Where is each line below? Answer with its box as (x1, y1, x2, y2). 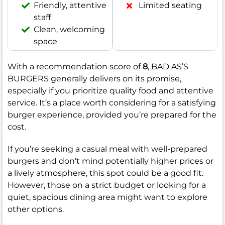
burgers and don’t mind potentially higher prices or (8, 156, 213, 166)
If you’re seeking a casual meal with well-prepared (8, 144, 207, 154)
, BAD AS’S (148, 62, 188, 72)
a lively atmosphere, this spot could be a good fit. (8, 168, 203, 178)
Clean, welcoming (34, 25, 105, 35)
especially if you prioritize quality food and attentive (8, 86, 213, 96)
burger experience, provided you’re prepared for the (8, 110, 216, 120)
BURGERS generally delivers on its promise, (8, 74, 181, 84)
